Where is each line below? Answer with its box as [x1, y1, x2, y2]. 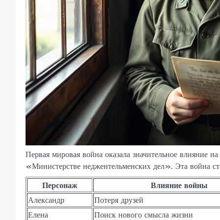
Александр [28, 194, 64, 205]
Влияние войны [151, 180, 208, 190]
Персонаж [42, 180, 78, 190]
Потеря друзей [94, 194, 143, 205]
